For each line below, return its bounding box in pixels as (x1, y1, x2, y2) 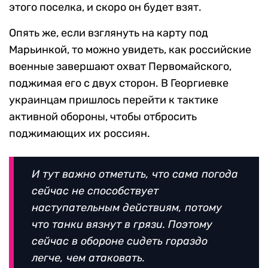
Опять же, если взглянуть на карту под (9, 26, 208, 40)
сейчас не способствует (32, 184, 159, 198)
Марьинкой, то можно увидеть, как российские (9, 43, 251, 57)
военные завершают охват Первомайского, (9, 60, 232, 74)
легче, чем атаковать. (32, 251, 145, 265)
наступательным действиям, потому (32, 201, 222, 215)
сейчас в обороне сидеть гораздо (32, 234, 208, 248)
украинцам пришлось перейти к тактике (9, 93, 218, 107)
